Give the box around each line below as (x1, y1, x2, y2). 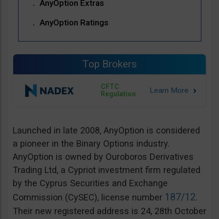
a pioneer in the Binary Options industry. (13, 138, 170, 149)
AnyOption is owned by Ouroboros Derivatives (13, 152, 194, 162)
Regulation (100, 90, 136, 98)
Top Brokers (82, 58, 137, 70)
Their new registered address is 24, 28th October (13, 206, 206, 217)
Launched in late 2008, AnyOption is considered (13, 125, 200, 136)
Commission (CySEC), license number (13, 192, 165, 203)
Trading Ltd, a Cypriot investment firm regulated (13, 165, 200, 175)
